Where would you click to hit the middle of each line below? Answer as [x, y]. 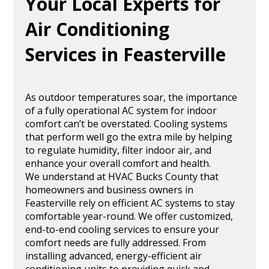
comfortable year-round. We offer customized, [129, 216]
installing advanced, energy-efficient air [114, 255]
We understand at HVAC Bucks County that [122, 176]
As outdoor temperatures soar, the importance [131, 97]
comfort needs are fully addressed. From [116, 242]
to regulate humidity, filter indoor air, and [119, 150]
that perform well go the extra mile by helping [129, 137]
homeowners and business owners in [110, 189]
